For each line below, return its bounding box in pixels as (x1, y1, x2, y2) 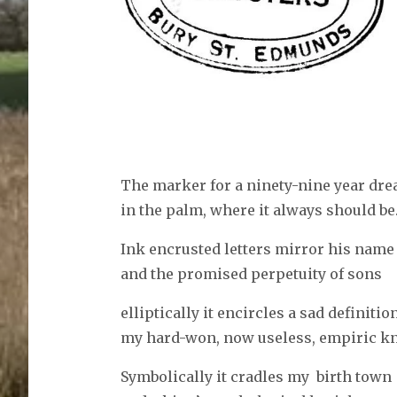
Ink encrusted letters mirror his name (120, 240, 394, 259)
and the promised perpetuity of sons (120, 265, 382, 284)
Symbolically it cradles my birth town (120, 368, 392, 386)
